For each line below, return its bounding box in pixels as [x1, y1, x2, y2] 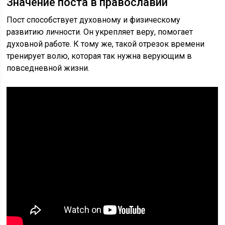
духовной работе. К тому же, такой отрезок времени [7, 39, 205, 49]
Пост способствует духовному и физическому [7, 15, 181, 25]
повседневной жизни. [7, 63, 90, 73]
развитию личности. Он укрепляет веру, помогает [7, 27, 193, 37]
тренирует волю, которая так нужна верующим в [7, 51, 192, 61]
